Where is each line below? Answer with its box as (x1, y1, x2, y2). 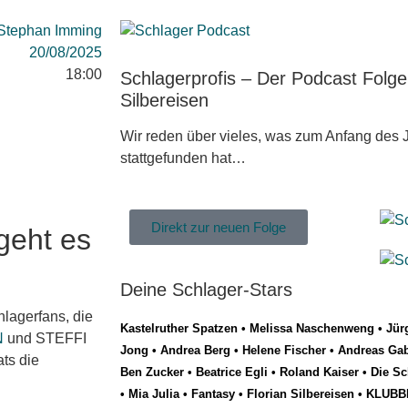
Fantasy (191, 387, 235, 402)
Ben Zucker (120, 365, 184, 380)
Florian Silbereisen (247, 387, 354, 402)
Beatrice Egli (196, 365, 268, 380)
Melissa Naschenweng (250, 321, 374, 336)
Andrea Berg (160, 343, 230, 358)
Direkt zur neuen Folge (151, 219, 286, 236)
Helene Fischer (242, 343, 326, 358)
